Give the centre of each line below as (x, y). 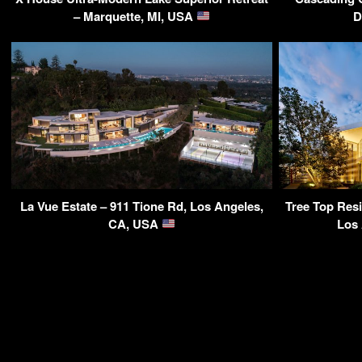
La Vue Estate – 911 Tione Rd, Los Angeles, (142, 206)
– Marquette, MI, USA (135, 16)
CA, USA (135, 223)
